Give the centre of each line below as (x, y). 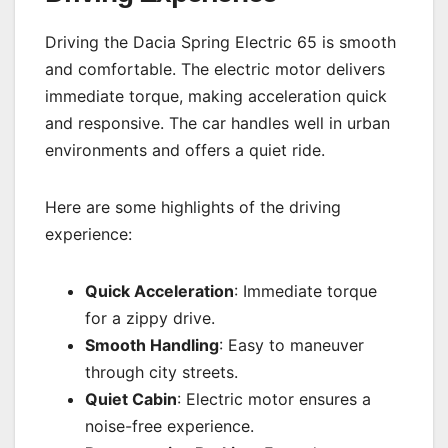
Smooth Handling (152, 344)
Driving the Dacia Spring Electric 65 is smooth (220, 41)
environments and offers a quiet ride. (185, 149)
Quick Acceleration (159, 290)
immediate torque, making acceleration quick (216, 95)
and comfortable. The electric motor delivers (215, 68)
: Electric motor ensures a (274, 398)
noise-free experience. (169, 425)
